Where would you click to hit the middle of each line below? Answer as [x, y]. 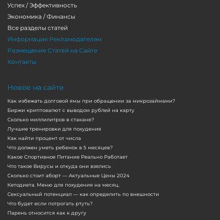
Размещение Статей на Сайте [52, 50]
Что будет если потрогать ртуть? [50, 203]
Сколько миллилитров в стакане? [51, 119]
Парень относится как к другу [47, 213]
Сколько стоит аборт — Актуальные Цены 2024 [69, 175]
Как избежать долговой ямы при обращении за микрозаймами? [91, 101]
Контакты [22, 61]
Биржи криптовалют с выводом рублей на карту [71, 110]
